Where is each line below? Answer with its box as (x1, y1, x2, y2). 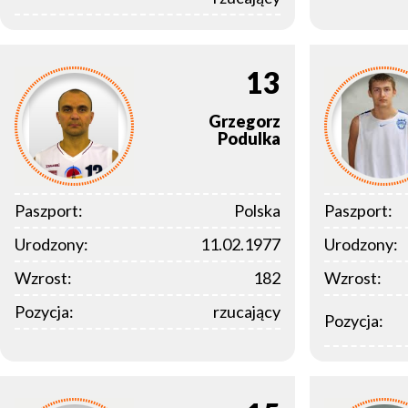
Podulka (218, 127, 280, 148)
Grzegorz (209, 110, 280, 131)
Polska (234, 200, 280, 221)
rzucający (213, 301, 280, 322)
